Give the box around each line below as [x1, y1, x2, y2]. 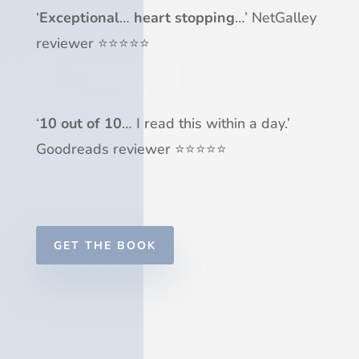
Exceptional [38, 8, 119, 28]
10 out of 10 [38, 114, 122, 134]
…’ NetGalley [234, 8, 317, 28]
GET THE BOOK [53, 237, 156, 253]
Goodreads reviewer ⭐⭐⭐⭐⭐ [35, 139, 227, 159]
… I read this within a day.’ [121, 114, 290, 134]
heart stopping [133, 8, 235, 28]
